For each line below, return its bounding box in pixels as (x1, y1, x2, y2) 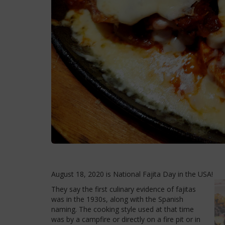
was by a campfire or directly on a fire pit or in (51, 214, 200, 224)
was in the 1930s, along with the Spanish (51, 194, 183, 204)
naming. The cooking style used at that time (51, 204, 194, 214)
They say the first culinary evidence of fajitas (51, 184, 196, 194)
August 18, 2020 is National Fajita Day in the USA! (51, 169, 213, 179)
